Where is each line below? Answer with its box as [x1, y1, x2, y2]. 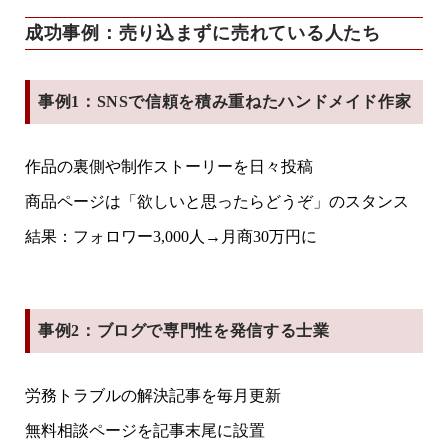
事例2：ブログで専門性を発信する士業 [38, 321, 330, 339]
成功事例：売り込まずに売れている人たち [25, 22, 381, 43]
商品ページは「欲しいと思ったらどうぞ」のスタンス [25, 192, 409, 210]
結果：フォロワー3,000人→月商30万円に [25, 227, 317, 245]
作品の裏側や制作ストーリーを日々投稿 [25, 157, 313, 175]
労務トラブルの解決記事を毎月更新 [25, 386, 281, 404]
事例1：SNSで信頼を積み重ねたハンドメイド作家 [38, 92, 412, 110]
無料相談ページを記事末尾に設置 [25, 421, 265, 439]
